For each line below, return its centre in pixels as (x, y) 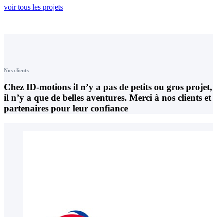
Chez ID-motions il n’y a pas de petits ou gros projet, (108, 87)
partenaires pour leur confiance (66, 108)
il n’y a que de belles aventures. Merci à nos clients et (108, 98)
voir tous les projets (33, 7)
